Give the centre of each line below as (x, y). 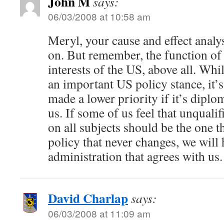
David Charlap (88, 198)
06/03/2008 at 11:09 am (99, 213)
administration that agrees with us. (135, 156)
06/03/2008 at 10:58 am (99, 16)
